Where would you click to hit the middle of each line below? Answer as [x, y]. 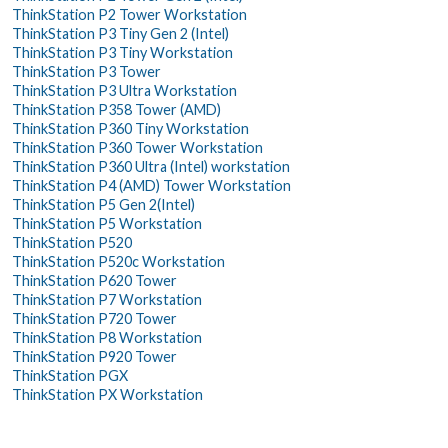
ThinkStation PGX [70, 375]
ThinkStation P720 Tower [94, 318]
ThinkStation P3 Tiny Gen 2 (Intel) [120, 33]
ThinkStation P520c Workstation [118, 261]
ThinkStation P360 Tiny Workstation [130, 128]
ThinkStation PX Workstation [107, 394]
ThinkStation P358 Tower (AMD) [116, 109]
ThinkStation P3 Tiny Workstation [122, 52]
